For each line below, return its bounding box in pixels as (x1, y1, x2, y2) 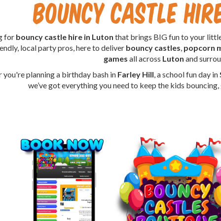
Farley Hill (117, 69, 154, 79)
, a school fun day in (154, 69, 220, 79)
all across (127, 53, 162, 63)
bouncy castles (125, 42, 181, 52)
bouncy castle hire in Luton (16, 32, 114, 41)
